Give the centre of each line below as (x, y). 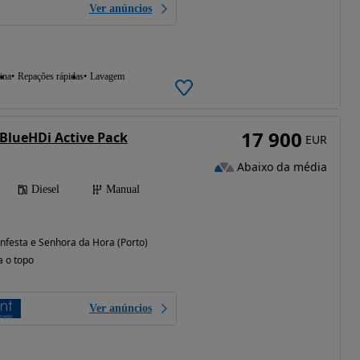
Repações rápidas (50, 76)
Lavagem (107, 76)
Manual (123, 189)
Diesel (45, 189)
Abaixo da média (282, 166)
